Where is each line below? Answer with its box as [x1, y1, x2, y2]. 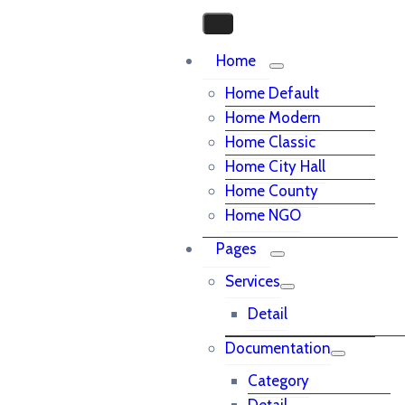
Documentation [225, 339, 331, 357]
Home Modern [225, 108, 321, 127]
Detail [248, 305, 287, 323]
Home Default [225, 84, 319, 102]
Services [225, 272, 280, 290]
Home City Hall [225, 157, 325, 175]
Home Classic [225, 133, 316, 151]
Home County [225, 182, 318, 200]
